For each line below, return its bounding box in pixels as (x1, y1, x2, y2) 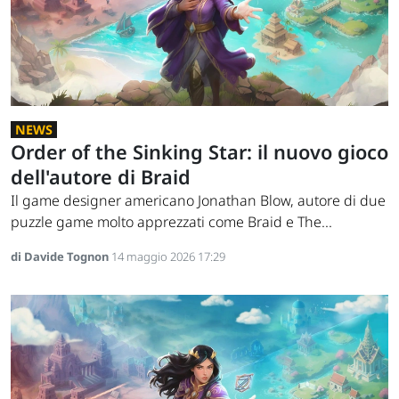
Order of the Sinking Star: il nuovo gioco (11, 138, 388, 165)
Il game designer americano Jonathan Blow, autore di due (11, 190, 386, 210)
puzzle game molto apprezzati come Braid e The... (11, 211, 332, 232)
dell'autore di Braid (11, 163, 191, 190)
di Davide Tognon (11, 248, 111, 265)
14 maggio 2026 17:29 (111, 248, 225, 265)
